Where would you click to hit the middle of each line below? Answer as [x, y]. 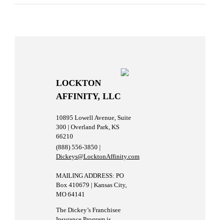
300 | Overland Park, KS [88, 127]
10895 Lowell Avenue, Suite [94, 117]
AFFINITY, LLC [88, 96]
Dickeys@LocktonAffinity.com [98, 156]
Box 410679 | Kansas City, [91, 185]
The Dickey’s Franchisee [88, 210]
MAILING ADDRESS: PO [90, 175]
